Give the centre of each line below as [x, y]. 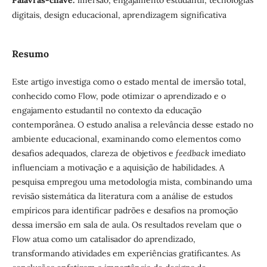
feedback [192, 153]
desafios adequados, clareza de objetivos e [94, 153]
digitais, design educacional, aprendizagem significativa [119, 15]
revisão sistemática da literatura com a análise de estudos [122, 196]
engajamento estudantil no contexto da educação [106, 111]
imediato [227, 153]
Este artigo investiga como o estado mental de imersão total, [129, 82]
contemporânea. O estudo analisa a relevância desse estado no [132, 125]
